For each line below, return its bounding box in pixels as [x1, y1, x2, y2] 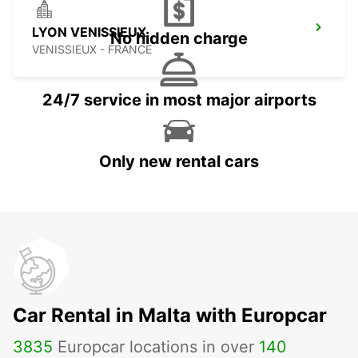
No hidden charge [110, 29, 248, 49]
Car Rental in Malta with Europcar [13, 304, 327, 328]
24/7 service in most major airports [42, 90, 316, 110]
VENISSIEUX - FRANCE [32, 42, 152, 57]
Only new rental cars [99, 152, 259, 172]
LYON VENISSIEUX [32, 24, 146, 41]
